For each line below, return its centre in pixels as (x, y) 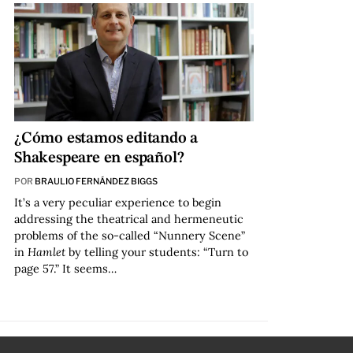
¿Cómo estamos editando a (106, 138)
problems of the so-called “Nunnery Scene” (129, 235)
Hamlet (48, 252)
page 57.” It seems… (65, 268)
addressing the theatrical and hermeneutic (128, 219)
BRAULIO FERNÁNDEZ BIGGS (96, 181)
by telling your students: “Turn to (158, 252)
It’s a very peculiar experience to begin (117, 202)
